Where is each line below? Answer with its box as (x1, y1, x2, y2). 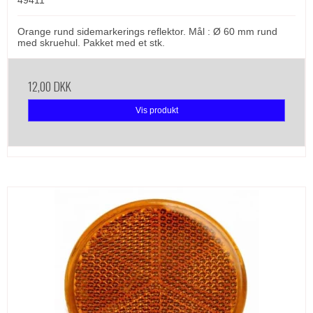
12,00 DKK (28, 77, 71, 96)
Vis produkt (135, 105, 178, 116)
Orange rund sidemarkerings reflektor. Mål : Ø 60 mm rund (17, 26, 277, 38)
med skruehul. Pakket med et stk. (17, 37, 165, 49)
